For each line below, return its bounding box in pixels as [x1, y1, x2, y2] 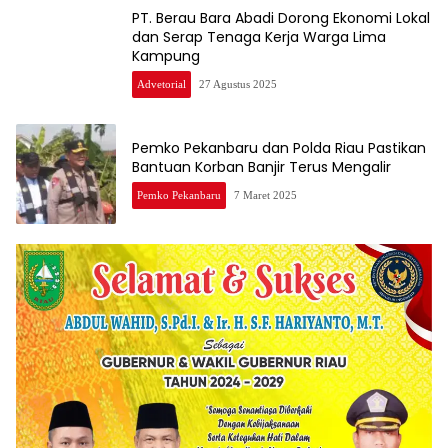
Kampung [132, 46, 200, 67]
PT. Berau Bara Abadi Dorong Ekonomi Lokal [132, 8, 430, 29]
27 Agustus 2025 [199, 78, 278, 91]
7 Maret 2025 [234, 188, 297, 201]
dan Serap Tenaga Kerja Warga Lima [132, 27, 386, 48]
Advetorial [137, 78, 186, 91]
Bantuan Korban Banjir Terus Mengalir [132, 156, 391, 177]
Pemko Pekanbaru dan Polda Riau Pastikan [132, 137, 426, 158]
